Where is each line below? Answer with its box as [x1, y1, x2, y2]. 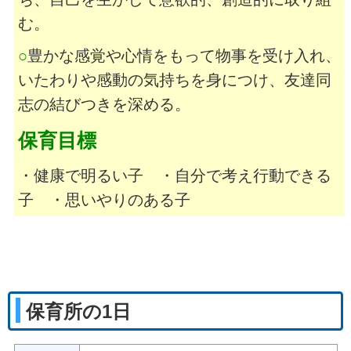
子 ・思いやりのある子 [17, 191, 190, 209]
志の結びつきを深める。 [17, 96, 190, 114]
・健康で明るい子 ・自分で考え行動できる [17, 167, 331, 185]
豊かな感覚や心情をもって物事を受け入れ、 [27, 47, 341, 65]
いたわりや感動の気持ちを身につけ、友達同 [17, 71, 331, 89]
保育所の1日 [26, 301, 132, 322]
